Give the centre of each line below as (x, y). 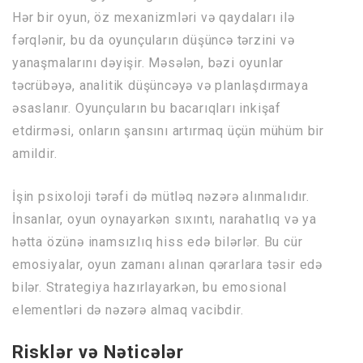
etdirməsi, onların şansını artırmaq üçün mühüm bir (169, 131)
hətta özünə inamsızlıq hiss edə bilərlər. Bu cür (158, 242)
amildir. (35, 154)
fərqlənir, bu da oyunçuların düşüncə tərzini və (154, 41)
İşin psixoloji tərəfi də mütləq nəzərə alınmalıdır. (161, 197)
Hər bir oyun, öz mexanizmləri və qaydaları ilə (154, 18)
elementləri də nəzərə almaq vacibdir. (128, 310)
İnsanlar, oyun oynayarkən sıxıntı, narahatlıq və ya (164, 220)
